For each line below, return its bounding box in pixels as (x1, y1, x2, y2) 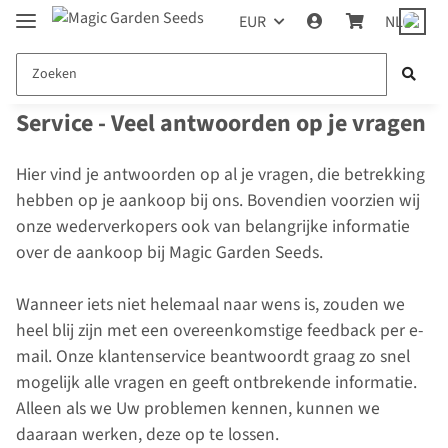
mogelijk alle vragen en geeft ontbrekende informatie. (16, 370, 417, 396)
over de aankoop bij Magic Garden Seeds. (16, 240, 323, 266)
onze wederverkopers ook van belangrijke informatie (16, 214, 410, 240)
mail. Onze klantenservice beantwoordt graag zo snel (16, 344, 410, 370)
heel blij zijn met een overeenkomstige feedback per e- (16, 318, 423, 344)
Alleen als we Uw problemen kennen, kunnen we (16, 396, 380, 422)
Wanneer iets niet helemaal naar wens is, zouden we (16, 292, 405, 318)
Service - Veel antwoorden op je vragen (16, 106, 426, 142)
